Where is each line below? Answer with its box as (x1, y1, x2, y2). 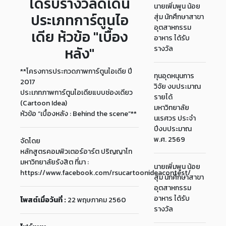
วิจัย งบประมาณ (154, 81, 201, 92)
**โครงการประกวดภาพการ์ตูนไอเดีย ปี (20, 66, 132, 77)
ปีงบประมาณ (154, 124, 192, 134)
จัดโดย (20, 136, 40, 146)
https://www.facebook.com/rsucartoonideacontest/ (20, 167, 191, 178)
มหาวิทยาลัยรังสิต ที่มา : (20, 157, 89, 167)
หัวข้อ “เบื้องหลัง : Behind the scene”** (20, 108, 137, 119)
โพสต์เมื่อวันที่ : (20, 195, 66, 205)
